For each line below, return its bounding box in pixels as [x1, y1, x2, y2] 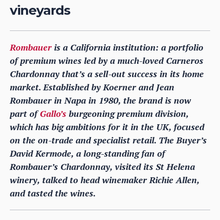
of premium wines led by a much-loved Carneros [10, 54, 203, 66]
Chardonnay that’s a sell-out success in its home [10, 67, 204, 80]
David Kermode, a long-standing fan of [10, 147, 165, 159]
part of [10, 107, 40, 119]
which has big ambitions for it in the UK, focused [10, 120, 204, 133]
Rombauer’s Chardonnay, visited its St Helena [10, 160, 195, 172]
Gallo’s [40, 107, 66, 119]
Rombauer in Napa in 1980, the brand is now [10, 94, 191, 106]
